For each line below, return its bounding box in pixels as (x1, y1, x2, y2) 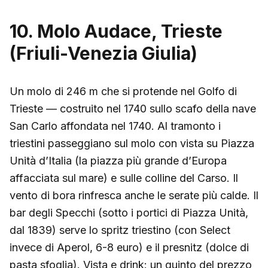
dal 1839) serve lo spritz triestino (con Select (10, 223, 230, 236)
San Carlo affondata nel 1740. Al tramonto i (10, 119, 221, 132)
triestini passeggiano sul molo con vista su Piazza (10, 136, 254, 150)
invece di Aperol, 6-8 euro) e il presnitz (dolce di (10, 240, 249, 254)
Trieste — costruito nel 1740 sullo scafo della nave (10, 102, 256, 115)
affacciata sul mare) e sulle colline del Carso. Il (10, 171, 238, 184)
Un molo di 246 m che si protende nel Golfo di (10, 84, 237, 98)
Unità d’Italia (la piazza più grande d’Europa (10, 154, 227, 167)
